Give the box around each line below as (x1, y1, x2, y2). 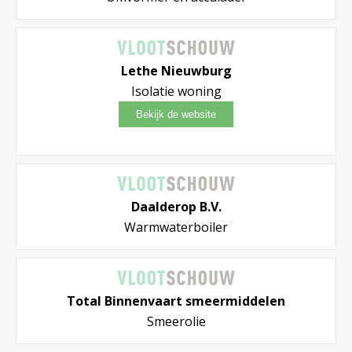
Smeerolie (146, 313, 206, 331)
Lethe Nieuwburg (120, 62, 232, 80)
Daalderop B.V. (130, 198, 222, 216)
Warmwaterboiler (124, 218, 228, 236)
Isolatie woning (130, 82, 222, 101)
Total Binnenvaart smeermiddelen (67, 292, 285, 310)
